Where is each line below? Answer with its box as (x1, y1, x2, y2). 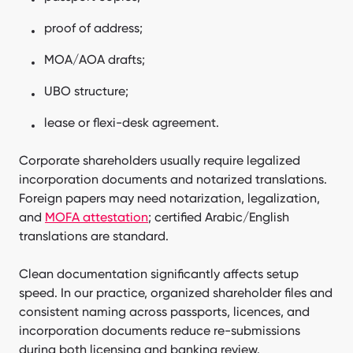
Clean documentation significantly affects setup (19, 266, 299, 281)
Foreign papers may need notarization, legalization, (19, 190, 320, 206)
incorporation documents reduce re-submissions (19, 322, 300, 338)
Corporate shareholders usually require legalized (19, 152, 300, 168)
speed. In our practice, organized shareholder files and (19, 284, 333, 300)
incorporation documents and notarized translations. (19, 171, 327, 187)
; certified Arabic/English (148, 209, 289, 225)
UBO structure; (44, 83, 128, 98)
